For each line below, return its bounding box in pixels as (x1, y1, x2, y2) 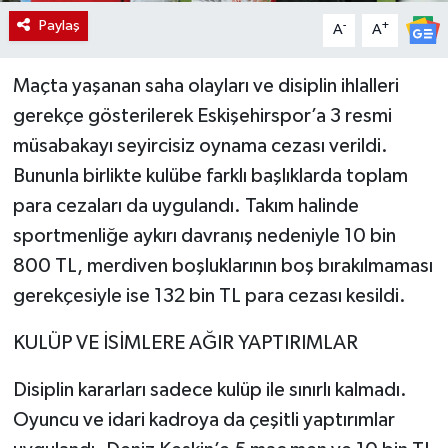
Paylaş (38, 18, 80, 34)
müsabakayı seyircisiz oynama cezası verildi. (12, 136, 388, 157)
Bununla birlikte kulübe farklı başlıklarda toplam (12, 166, 408, 187)
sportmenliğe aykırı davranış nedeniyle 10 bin (12, 226, 396, 247)
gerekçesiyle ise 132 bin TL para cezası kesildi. (12, 286, 406, 307)
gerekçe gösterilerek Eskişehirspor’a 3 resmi (12, 106, 392, 127)
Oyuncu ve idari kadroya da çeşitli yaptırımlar (12, 410, 395, 431)
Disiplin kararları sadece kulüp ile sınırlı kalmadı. (12, 380, 407, 401)
